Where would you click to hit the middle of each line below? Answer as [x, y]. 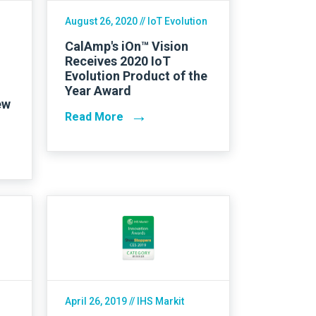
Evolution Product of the [136, 75]
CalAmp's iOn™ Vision [127, 46]
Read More [94, 116]
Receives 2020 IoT [118, 61]
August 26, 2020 [101, 21]
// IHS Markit [156, 301]
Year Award [98, 90]
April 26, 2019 [96, 301]
